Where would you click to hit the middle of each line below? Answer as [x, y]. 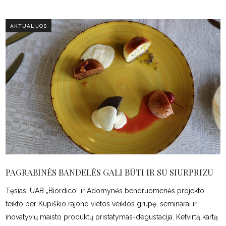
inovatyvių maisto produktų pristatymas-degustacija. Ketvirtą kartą [112, 217]
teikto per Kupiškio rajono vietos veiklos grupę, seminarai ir [101, 204]
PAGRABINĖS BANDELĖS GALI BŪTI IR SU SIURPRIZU [110, 172]
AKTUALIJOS [29, 26]
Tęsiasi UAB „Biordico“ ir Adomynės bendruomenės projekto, [106, 191]
